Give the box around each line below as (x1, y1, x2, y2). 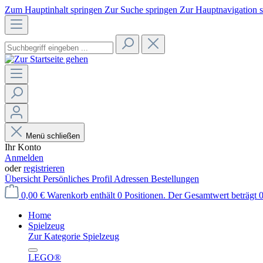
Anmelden (5, 153, 43, 163)
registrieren (23, 163, 65, 173)
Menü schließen (26, 131, 80, 140)
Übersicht (5, 174, 43, 184)
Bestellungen (151, 174, 199, 184)
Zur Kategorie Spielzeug (28, 231, 119, 241)
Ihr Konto (5, 142, 41, 152)
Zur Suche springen (104, 5, 180, 15)
